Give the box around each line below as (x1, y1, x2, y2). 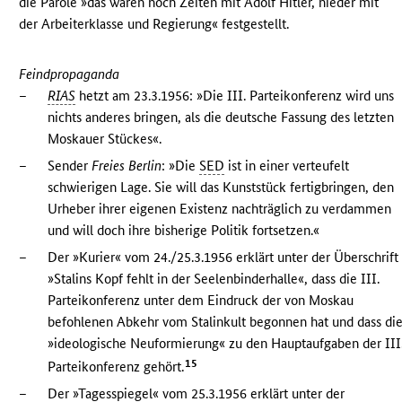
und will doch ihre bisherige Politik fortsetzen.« (48, 222, 320, 240)
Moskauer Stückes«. (48, 130, 162, 148)
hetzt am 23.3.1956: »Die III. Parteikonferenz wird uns (75, 87, 395, 105)
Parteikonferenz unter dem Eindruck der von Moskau (48, 292, 354, 310)
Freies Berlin (92, 157, 162, 175)
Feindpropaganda (19, 66, 120, 83)
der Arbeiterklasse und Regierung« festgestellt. (19, 15, 290, 33)
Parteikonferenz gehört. (48, 358, 185, 376)
